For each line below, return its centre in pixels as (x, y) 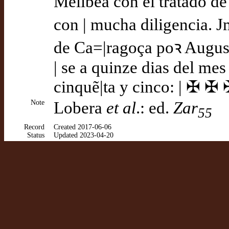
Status (36, 135)
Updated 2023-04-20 (84, 135)
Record (34, 127)
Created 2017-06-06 (83, 127)
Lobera (80, 108)
